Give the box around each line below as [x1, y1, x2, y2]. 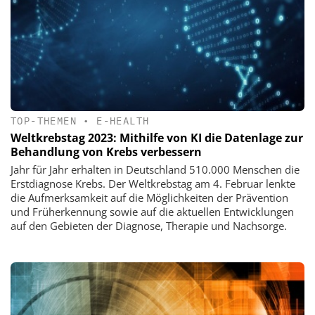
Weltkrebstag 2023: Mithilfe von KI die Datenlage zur [11, 129, 303, 146]
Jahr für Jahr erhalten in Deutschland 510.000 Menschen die [11, 162, 300, 176]
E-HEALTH [96, 114, 150, 127]
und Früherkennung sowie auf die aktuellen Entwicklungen [11, 204, 294, 219]
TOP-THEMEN [11, 114, 77, 127]
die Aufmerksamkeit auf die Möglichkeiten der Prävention [11, 190, 288, 205]
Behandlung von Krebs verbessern [11, 143, 202, 160]
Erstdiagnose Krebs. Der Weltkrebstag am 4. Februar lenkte [11, 176, 295, 191]
